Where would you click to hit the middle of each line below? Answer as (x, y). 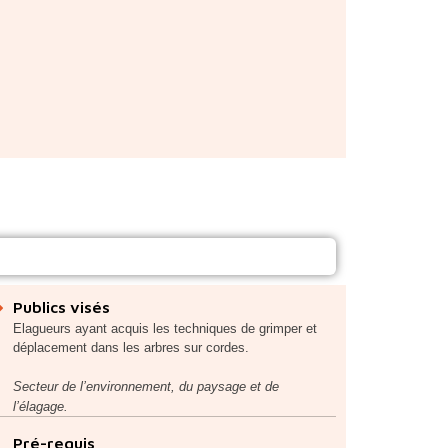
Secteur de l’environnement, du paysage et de (145, 386)
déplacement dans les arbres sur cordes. (130, 347)
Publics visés (61, 306)
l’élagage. (40, 406)
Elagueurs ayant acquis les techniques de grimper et (164, 328)
